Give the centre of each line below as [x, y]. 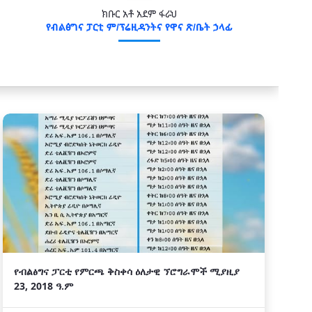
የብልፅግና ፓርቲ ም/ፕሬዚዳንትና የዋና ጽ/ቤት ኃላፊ [139, 27]
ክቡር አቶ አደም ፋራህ [139, 14]
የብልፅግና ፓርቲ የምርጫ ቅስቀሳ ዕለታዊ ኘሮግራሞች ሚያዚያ [127, 271]
